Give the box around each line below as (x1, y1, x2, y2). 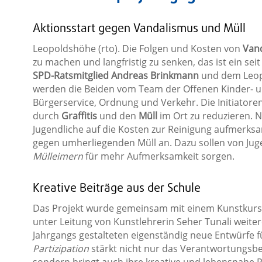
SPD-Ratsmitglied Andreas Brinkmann (32, 68, 199, 82)
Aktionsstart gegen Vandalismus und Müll (32, 19, 246, 38)
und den (96, 109, 139, 122)
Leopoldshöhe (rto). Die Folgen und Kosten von (32, 42, 243, 55)
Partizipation (32, 242, 89, 255)
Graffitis (61, 109, 97, 122)
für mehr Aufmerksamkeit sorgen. (82, 149, 235, 163)
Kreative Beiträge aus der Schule (32, 179, 201, 198)
